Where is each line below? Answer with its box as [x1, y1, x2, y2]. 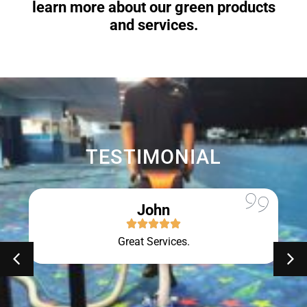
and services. [109, 16, 198, 34]
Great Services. [117, 235, 190, 249]
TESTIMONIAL [86, 145, 221, 169]
